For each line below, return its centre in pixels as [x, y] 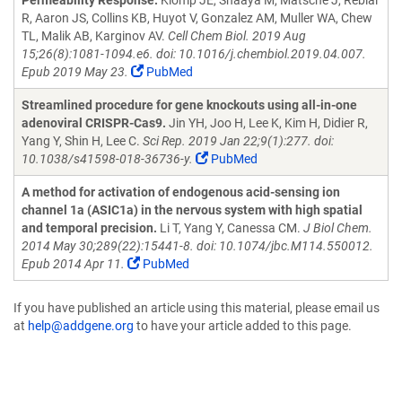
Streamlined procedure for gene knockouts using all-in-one [189, 105]
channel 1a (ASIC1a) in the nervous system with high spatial [192, 210]
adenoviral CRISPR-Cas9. [94, 123]
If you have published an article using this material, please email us [197, 308]
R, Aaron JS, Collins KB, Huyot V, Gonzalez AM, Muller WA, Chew [197, 18]
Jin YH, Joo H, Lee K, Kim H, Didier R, [267, 123]
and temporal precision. [89, 228]
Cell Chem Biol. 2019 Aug [237, 36]
